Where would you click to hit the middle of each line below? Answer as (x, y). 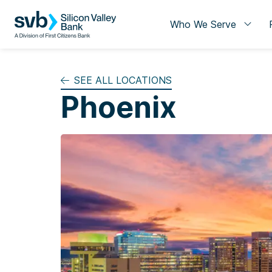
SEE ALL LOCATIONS (123, 80)
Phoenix (119, 107)
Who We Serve (203, 24)
